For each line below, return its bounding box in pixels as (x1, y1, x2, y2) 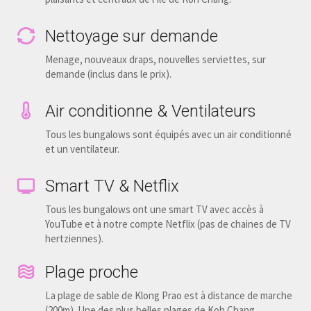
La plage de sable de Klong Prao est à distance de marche (45, 289, 292, 303)
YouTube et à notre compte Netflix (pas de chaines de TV (45, 217, 291, 231)
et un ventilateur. (45, 142, 119, 156)
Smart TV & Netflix (45, 176, 179, 196)
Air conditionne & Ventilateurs (45, 101, 256, 121)
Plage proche (45, 262, 138, 283)
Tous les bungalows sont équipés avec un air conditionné (45, 128, 292, 142)
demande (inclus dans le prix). (45, 67, 171, 81)
